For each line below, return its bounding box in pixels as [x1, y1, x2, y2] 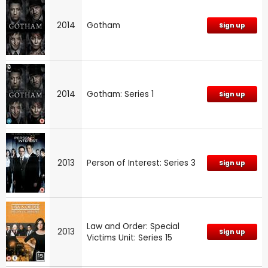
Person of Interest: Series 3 [87, 157, 196, 169]
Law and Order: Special [87, 220, 179, 232]
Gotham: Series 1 [87, 88, 154, 100]
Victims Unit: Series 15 [87, 232, 172, 243]
